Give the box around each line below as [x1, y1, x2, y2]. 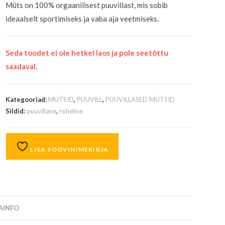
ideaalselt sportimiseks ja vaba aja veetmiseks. [6, 14, 159, 23]
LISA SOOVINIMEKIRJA [29, 146, 109, 153]
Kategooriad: [6, 95, 49, 103]
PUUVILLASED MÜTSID [105, 95, 175, 103]
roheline [59, 107, 83, 115]
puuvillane [27, 107, 57, 115]
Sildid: [6, 107, 27, 115]
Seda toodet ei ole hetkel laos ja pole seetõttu [6, 48, 169, 57]
